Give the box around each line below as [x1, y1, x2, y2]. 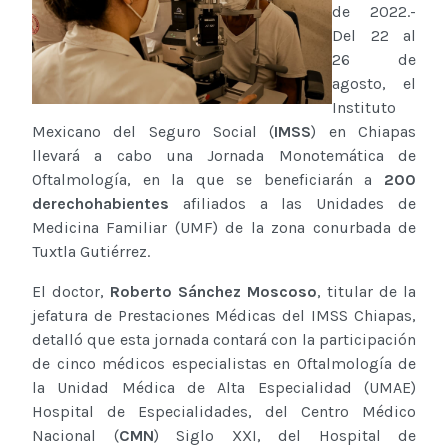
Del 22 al [332, 26, 416, 46]
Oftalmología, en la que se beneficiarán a [32, 170, 384, 190]
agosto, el [332, 74, 416, 94]
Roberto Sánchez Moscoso [110, 282, 317, 302]
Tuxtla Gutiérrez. [32, 242, 150, 262]
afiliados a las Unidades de [169, 194, 416, 214]
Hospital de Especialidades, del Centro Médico [32, 402, 416, 422]
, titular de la [317, 282, 416, 302]
